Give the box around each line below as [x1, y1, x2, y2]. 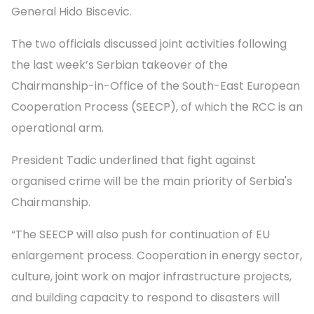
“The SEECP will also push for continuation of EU [11, 226, 270, 243]
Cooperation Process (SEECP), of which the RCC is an [11, 98, 303, 115]
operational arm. [11, 119, 104, 136]
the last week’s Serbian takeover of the [11, 56, 228, 73]
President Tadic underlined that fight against [11, 151, 256, 168]
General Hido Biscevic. [11, 3, 132, 20]
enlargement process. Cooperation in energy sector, [11, 247, 302, 264]
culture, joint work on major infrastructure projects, [11, 268, 292, 285]
